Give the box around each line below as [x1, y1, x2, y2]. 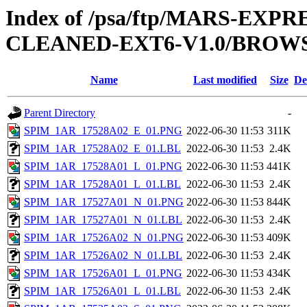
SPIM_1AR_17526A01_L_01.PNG [24, 267, 182, 280]
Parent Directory [24, 107, 95, 119]
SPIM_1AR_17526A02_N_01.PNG [24, 232, 184, 244]
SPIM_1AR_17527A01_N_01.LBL [24, 214, 182, 226]
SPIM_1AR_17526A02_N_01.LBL [24, 249, 182, 262]
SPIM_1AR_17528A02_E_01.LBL [24, 143, 181, 155]
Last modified [193, 74, 257, 86]
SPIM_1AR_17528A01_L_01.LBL [24, 178, 181, 191]
